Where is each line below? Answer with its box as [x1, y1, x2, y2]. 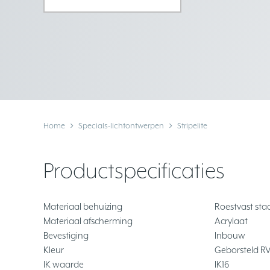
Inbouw [215, 230, 245, 241]
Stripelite [177, 121, 207, 131]
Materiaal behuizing [43, 201, 122, 212]
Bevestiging [43, 230, 89, 241]
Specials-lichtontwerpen [78, 121, 164, 131]
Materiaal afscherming [43, 216, 133, 227]
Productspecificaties [43, 159, 225, 183]
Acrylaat [215, 216, 248, 227]
